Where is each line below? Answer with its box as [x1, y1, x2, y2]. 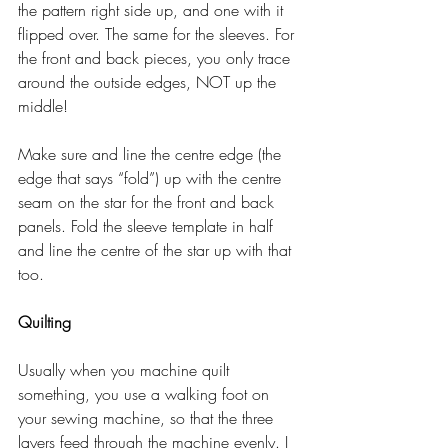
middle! [18, 94, 73, 117]
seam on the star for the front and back [18, 190, 279, 213]
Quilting [18, 310, 71, 333]
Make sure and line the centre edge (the [18, 142, 286, 165]
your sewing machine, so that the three [18, 406, 278, 429]
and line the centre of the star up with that [18, 238, 296, 261]
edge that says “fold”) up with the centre [18, 166, 286, 189]
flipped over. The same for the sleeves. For [18, 22, 299, 45]
